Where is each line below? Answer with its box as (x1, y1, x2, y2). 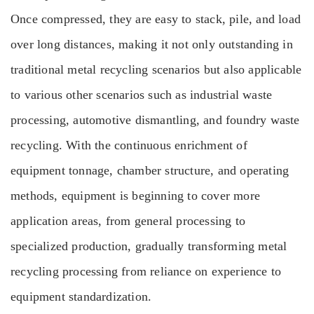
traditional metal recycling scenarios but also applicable (11, 62, 302, 76)
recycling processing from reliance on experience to (11, 264, 282, 278)
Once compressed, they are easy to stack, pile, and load (11, 12, 301, 26)
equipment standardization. (11, 289, 152, 303)
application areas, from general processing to (11, 214, 246, 228)
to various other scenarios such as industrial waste (11, 88, 273, 102)
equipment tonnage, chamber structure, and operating (11, 163, 289, 177)
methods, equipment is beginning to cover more (11, 189, 261, 203)
